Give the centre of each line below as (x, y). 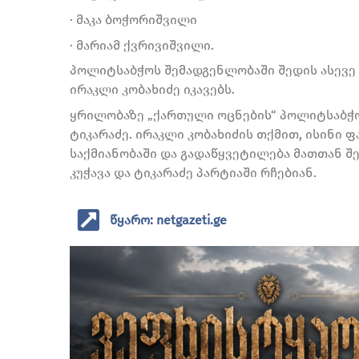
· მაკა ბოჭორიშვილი (133, 19)
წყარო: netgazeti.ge (168, 220)
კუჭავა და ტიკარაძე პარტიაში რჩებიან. (193, 172)
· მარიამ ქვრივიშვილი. (142, 45)
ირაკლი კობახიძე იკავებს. (152, 90)
